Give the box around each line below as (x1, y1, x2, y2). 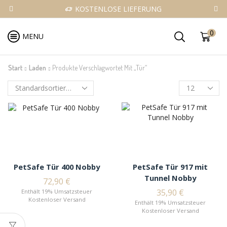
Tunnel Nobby (144, 173, 196, 183)
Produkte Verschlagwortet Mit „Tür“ (52, 63, 147, 72)
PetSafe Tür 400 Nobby (14, 162, 100, 172)
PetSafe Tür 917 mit (133, 162, 208, 172)
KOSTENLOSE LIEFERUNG (75, 4, 162, 14)
